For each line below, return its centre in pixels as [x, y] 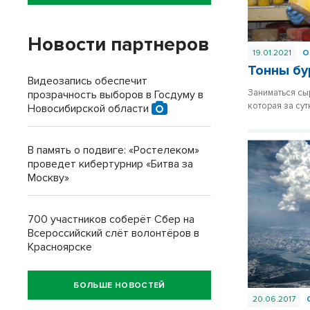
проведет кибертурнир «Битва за [110, 164]
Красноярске [60, 247]
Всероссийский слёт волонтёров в [113, 233]
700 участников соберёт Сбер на [111, 219]
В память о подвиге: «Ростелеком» [113, 150]
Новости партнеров [119, 44]
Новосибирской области [90, 109]
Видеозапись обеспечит [88, 81]
